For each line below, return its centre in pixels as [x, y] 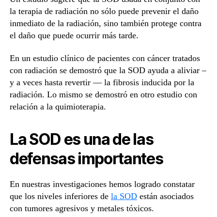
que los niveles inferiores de [60, 196]
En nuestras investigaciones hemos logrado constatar [102, 184]
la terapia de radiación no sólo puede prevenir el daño [104, 11]
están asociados [165, 196]
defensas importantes [86, 159]
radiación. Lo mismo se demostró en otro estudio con [103, 95]
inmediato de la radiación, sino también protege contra [106, 23]
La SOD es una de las [82, 139]
